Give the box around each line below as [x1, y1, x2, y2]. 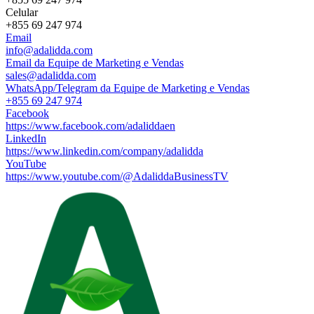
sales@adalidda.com [6, 69, 96, 81]
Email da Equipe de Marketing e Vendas [6, 57, 184, 69]
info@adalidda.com [6, 44, 93, 56]
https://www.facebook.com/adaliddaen [6, 120, 175, 132]
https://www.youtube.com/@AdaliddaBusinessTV [6, 170, 228, 182]
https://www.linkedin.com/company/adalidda [6, 145, 203, 157]
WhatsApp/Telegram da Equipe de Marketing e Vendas [6, 82, 250, 94]
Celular [6, 6, 38, 18]
